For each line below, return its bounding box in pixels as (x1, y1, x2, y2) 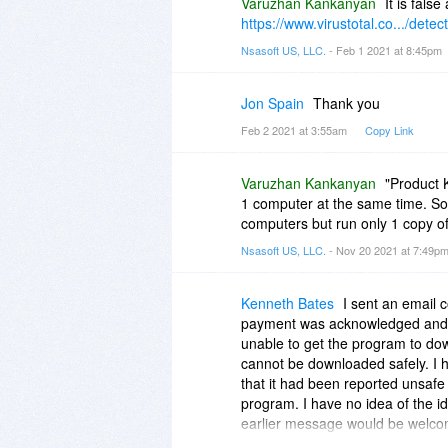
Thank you (313, 92, 380, 113)
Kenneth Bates (241, 292, 334, 313)
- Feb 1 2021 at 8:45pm (326, 41, 445, 58)
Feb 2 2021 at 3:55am (241, 121, 350, 138)
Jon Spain (241, 92, 304, 113)
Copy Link (365, 121, 414, 138)
